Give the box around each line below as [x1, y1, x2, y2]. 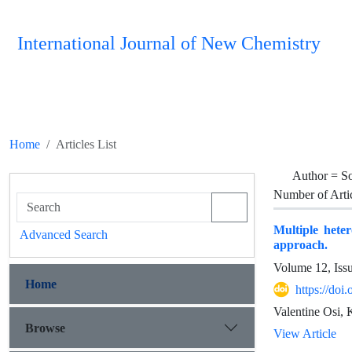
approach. [273, 237, 328, 252]
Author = [292, 168, 341, 183]
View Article [273, 326, 336, 341]
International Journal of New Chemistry [17, 33, 321, 54]
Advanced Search [20, 227, 108, 242]
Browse [25, 320, 65, 335]
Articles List [56, 137, 116, 152]
